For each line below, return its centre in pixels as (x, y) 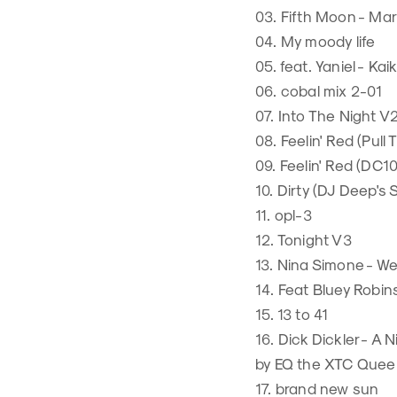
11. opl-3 (284, 214)
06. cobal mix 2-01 (319, 90)
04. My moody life (315, 41)
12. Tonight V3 (304, 239)
